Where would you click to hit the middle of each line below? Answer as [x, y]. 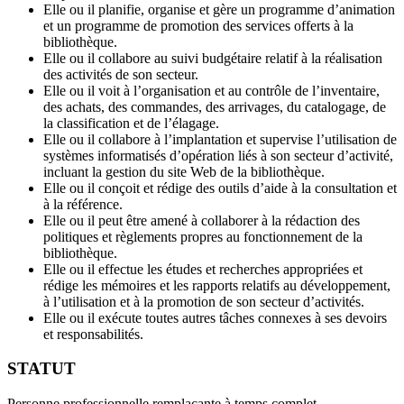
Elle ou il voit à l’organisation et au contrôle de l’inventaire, [211, 90]
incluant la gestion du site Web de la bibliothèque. [184, 171]
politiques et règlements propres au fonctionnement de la [203, 236]
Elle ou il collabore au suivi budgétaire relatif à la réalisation [213, 58]
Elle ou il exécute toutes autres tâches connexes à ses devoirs [215, 317]
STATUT [41, 369]
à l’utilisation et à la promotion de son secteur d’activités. [204, 301]
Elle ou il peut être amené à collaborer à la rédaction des [202, 220]
